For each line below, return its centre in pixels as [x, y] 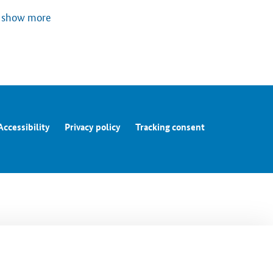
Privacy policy [93, 127]
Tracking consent [170, 127]
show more [26, 17]
